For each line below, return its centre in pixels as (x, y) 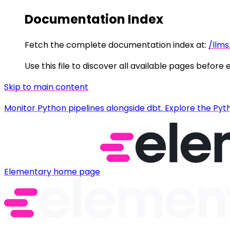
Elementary (28, 171)
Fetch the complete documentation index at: (116, 45)
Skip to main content (46, 87)
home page (76, 171)
